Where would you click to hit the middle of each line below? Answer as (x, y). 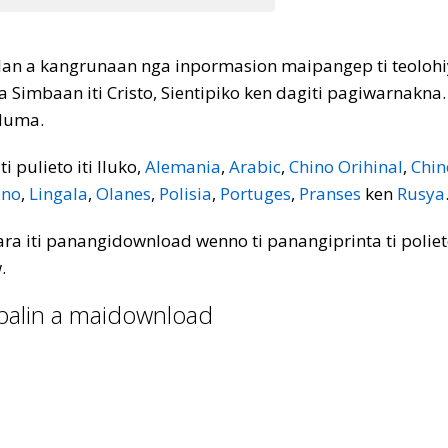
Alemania (183, 166)
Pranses (330, 193)
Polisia (185, 193)
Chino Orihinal (346, 166)
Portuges (255, 193)
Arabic (255, 166)
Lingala (58, 193)
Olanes (123, 193)
